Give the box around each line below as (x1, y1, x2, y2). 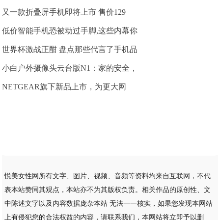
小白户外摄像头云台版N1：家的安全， (2, 64, 138, 72)
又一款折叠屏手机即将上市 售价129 (2, 8, 126, 16)
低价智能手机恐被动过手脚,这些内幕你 (2, 27, 138, 35)
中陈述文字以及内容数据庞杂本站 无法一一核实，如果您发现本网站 (4, 200, 213, 207)
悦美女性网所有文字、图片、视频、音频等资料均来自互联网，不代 (4, 172, 211, 180)
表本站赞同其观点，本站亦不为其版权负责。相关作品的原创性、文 (4, 186, 211, 193)
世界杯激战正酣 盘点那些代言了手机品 (2, 45, 138, 54)
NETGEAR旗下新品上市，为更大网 (2, 82, 127, 91)
